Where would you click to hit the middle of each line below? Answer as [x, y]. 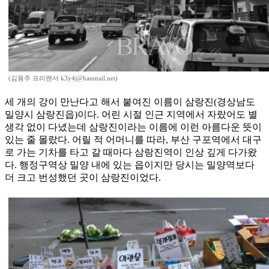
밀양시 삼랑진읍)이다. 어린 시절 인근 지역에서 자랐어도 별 [131, 115]
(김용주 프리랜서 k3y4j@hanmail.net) [63, 78]
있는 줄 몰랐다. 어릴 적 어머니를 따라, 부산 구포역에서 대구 [133, 140]
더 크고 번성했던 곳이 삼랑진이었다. [83, 178]
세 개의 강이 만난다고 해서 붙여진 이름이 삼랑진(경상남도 [130, 102]
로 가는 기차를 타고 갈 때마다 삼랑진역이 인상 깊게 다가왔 [131, 153]
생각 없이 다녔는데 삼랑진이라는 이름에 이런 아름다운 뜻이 [133, 127]
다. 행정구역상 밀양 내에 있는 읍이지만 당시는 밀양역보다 [130, 165]
